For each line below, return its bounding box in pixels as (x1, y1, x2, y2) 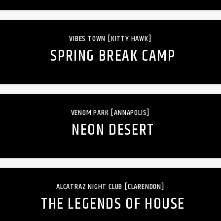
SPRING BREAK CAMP (50, 43, 176, 68)
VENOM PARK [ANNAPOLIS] (71, 106, 150, 119)
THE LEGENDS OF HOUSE (41, 191, 185, 216)
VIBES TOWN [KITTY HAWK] (69, 32, 152, 45)
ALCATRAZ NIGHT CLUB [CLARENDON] (56, 180, 165, 193)
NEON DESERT (72, 117, 154, 142)
